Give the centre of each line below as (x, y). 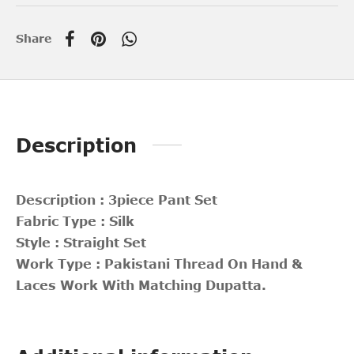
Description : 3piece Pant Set (117, 200)
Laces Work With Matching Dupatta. (141, 285)
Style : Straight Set (81, 242)
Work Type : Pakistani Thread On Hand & (159, 264)
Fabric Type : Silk (75, 221)
